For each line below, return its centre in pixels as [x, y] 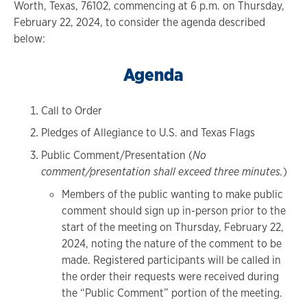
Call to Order [72, 110]
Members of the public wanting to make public [172, 195]
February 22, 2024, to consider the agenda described [139, 22]
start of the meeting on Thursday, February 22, [173, 228]
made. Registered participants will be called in [171, 260]
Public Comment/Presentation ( [117, 156]
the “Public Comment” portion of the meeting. [172, 293]
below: [29, 38]
